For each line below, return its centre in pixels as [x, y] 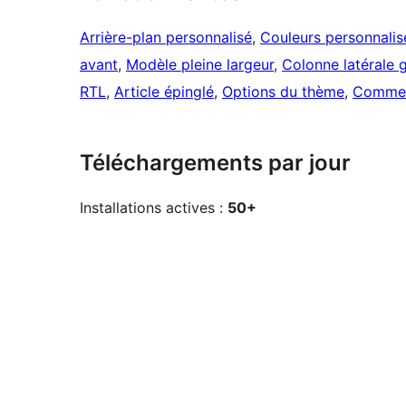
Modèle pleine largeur [200, 65]
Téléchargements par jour [215, 163]
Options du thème [283, 92]
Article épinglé [164, 92]
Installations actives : [154, 208]
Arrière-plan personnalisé [166, 38]
